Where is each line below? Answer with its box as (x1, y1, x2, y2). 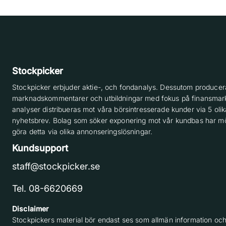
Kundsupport (12, 143, 68, 153)
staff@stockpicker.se (12, 160, 100, 172)
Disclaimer (12, 204, 49, 213)
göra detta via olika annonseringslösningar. (12, 127, 155, 136)
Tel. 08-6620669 (12, 183, 83, 194)
